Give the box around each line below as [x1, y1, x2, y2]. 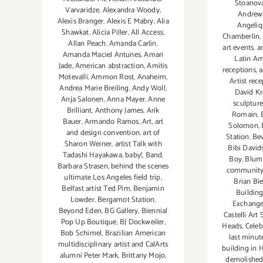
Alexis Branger [57, 15, 104, 28]
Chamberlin [222, 31, 260, 43]
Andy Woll [131, 82, 166, 95]
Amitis [147, 59, 168, 72]
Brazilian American [104, 227, 166, 240]
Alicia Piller [92, 26, 128, 39]
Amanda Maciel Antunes [62, 48, 141, 61]
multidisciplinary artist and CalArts [58, 238, 168, 251]
